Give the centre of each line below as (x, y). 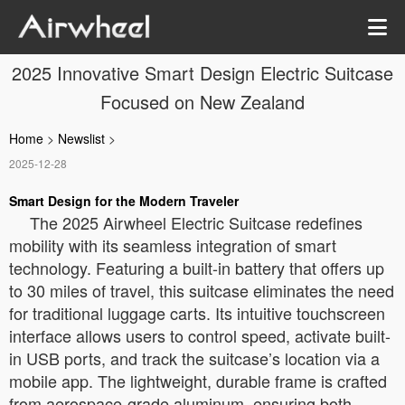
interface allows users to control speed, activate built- (200, 335)
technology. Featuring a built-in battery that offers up (197, 268)
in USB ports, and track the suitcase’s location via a (194, 358)
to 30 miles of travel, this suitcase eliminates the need (202, 290)
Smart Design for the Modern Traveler (124, 201)
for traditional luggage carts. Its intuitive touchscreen (197, 313)
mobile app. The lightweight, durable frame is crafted (198, 381)
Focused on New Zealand (202, 102)
